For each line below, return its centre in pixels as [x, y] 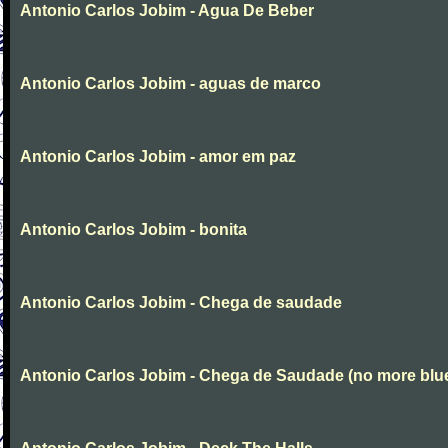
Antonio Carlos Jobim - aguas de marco [170, 83]
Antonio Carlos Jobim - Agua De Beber [167, 10]
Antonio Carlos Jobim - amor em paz [158, 156]
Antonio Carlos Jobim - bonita [133, 229]
